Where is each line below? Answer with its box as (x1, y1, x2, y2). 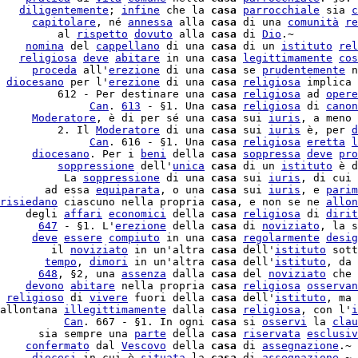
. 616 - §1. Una (109, 136, 211, 148)
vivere (89, 292, 128, 304)
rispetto (77, 28, 128, 40)
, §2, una (58, 268, 121, 280)
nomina (26, 40, 64, 52)
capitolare (32, 16, 96, 28)
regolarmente (243, 232, 320, 244)
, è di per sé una (96, 112, 211, 124)
